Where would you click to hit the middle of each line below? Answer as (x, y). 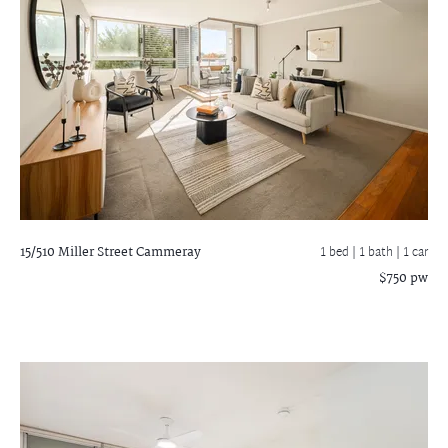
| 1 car (412, 253)
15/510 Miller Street (76, 252)
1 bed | (339, 253)
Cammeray (167, 252)
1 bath (377, 253)
